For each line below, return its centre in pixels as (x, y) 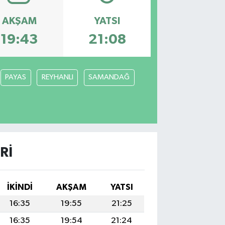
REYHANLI (57, 77)
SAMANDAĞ (109, 77)
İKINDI (20, 187)
